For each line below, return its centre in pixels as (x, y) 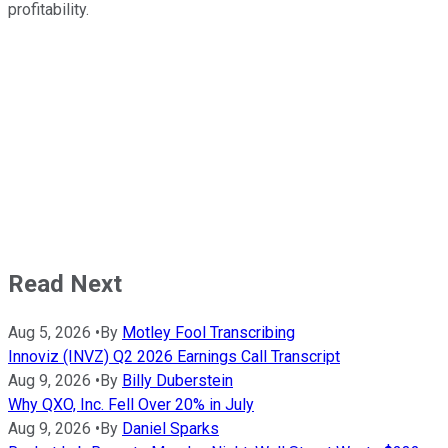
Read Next (65, 283)
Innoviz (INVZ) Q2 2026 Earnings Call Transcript (174, 357)
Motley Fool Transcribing (208, 333)
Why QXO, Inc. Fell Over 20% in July (131, 405)
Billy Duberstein (177, 381)
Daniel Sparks (170, 429)
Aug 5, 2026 (49, 333)
